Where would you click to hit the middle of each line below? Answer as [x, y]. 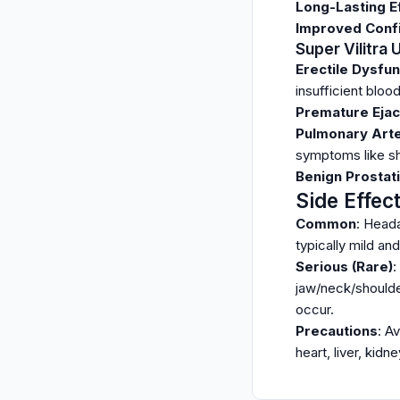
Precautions [337, 331]
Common [326, 224]
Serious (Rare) [344, 267]
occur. [315, 309]
